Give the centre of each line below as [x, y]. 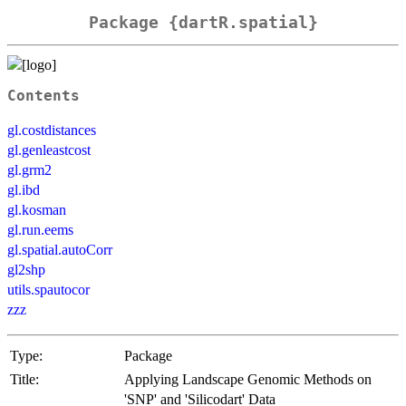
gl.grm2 [29, 169]
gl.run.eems [40, 229]
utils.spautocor [48, 289]
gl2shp [26, 269]
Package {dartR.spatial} [203, 23]
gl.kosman [37, 209]
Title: [24, 379]
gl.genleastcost [49, 150]
